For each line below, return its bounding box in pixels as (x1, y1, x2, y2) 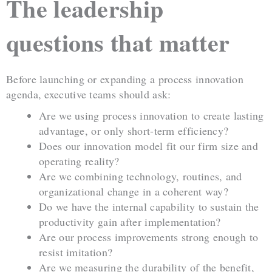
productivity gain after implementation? (39, 214, 221, 229)
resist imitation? (39, 245, 113, 260)
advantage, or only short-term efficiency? (39, 123, 229, 138)
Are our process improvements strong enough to (39, 229, 259, 245)
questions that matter (6, 24, 230, 61)
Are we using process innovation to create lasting (39, 108, 264, 123)
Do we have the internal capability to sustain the (39, 199, 259, 214)
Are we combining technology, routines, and (39, 169, 242, 184)
